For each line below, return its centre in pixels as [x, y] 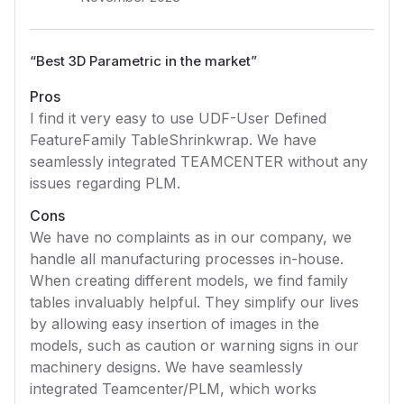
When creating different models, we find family [189, 280]
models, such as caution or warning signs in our [194, 345]
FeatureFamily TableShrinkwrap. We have [173, 140]
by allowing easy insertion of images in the [174, 324]
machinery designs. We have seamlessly [166, 367]
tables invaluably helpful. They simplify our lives [194, 302]
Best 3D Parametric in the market [143, 61]
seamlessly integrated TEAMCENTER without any [199, 161]
